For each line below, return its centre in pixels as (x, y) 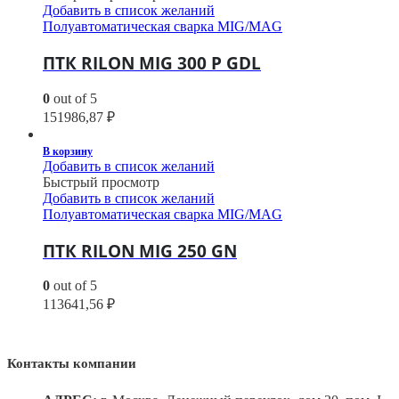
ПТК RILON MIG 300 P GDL (152, 63)
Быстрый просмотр (101, 182)
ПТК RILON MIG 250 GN (140, 250)
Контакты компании (72, 364)
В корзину (68, 151)
